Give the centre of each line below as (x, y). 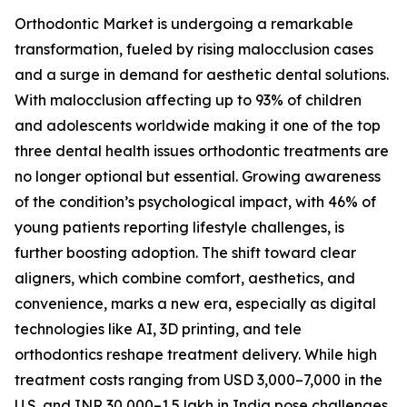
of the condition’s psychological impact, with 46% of (195, 202)
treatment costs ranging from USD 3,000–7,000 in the (199, 380)
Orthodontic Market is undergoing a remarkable (184, 24)
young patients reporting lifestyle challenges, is (179, 228)
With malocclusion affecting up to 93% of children (188, 100)
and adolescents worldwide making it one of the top (198, 126)
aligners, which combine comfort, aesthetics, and (185, 278)
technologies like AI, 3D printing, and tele (158, 329)
